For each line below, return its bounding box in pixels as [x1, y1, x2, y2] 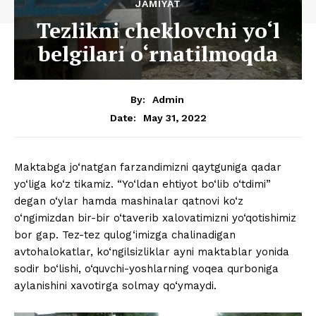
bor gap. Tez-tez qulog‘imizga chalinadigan [14, 229, 236, 242]
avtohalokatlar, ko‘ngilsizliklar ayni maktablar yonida [14, 245, 289, 259]
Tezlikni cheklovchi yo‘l [36, 16, 280, 44]
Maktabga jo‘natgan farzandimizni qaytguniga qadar [14, 161, 281, 174]
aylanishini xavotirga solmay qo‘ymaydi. [14, 279, 217, 293]
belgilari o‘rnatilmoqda [38, 39, 278, 68]
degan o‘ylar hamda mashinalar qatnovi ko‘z [14, 195, 243, 208]
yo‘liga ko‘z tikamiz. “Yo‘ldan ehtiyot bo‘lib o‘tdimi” [14, 178, 271, 191]
